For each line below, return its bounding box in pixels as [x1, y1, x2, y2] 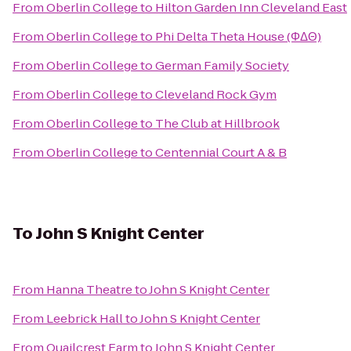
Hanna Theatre [46, 281, 132, 298]
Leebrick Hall [46, 310, 123, 327]
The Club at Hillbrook [155, 115, 280, 132]
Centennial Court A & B [155, 144, 287, 161]
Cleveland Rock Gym [155, 86, 277, 103]
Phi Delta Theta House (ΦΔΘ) [155, 28, 321, 45]
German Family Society [155, 57, 289, 74]
